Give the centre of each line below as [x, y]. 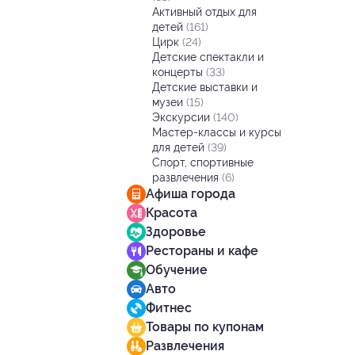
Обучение [177, 270]
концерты [179, 72]
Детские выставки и [205, 87]
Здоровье [176, 232]
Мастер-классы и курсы [217, 132]
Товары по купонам [205, 327]
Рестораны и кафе [202, 251]
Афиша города [191, 194]
